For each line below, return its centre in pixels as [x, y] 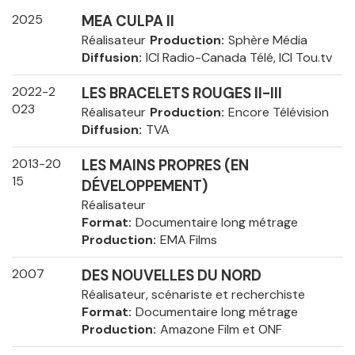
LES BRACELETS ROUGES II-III [181, 94]
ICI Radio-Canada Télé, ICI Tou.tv [239, 58]
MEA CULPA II [128, 22]
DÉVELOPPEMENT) [144, 187]
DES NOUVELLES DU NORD [171, 276]
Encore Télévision [278, 113]
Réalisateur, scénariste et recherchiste [193, 295]
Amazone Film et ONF [221, 330]
